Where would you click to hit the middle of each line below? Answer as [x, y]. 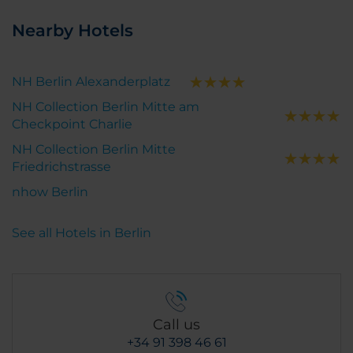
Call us [176, 324]
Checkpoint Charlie [72, 124]
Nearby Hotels [72, 30]
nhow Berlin [50, 191]
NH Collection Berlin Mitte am [106, 106]
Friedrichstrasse [61, 166]
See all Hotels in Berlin [82, 232]
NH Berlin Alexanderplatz [91, 81]
